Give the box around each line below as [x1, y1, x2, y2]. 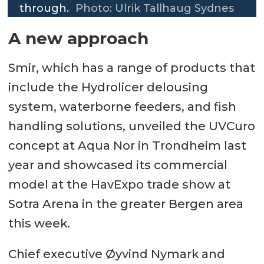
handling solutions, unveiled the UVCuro [8, 118, 255, 133]
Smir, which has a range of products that [8, 60, 255, 75]
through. [19, 2, 70, 15]
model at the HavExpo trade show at [8, 177, 230, 192]
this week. [8, 216, 70, 230]
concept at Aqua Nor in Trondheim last [8, 138, 246, 153]
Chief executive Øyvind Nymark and [8, 247, 225, 262]
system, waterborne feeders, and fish [8, 99, 236, 114]
